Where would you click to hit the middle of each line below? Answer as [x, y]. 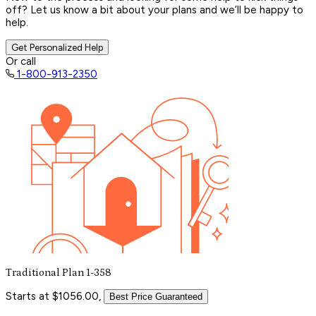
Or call [21, 61]
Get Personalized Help [57, 47]
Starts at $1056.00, [53, 296]
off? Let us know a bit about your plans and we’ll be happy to [154, 10]
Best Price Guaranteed [156, 296]
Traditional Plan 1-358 [59, 272]
